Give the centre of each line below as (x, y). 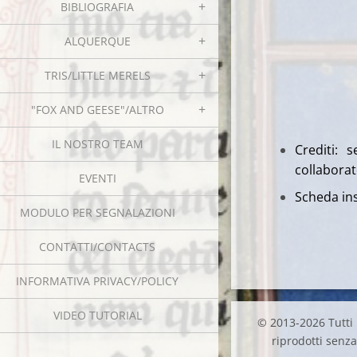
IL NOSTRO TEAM (97, 144)
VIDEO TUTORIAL (97, 315)
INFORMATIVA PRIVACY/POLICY (97, 281)
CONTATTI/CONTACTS (97, 247)
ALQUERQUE (97, 41)
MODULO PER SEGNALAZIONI (97, 212)
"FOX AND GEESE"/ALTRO (97, 110)
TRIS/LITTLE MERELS (97, 75)
